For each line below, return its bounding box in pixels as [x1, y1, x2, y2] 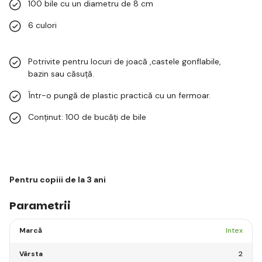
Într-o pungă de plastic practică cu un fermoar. [28, 89, 211, 101]
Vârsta [19, 249, 43, 259]
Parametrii [9, 198, 71, 213]
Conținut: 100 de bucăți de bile [28, 111, 149, 122]
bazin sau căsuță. [28, 68, 94, 79]
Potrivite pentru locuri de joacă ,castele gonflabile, [28, 56, 221, 67]
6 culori [28, 19, 57, 30]
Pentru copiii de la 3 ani [9, 174, 106, 185]
